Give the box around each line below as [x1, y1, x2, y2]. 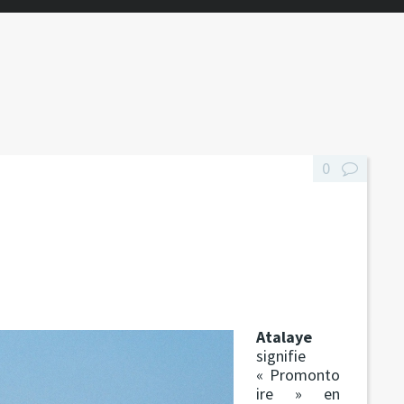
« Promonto [256, 363, 341, 385]
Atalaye [256, 326, 313, 347]
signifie [256, 344, 307, 366]
